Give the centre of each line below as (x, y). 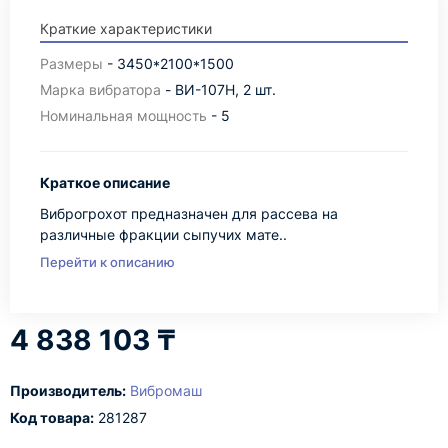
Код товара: (52, 417)
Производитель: (68, 390)
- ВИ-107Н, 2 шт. (218, 89)
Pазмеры (71, 63)
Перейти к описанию (107, 262)
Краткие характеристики (126, 28)
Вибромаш (166, 390)
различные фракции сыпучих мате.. (163, 234)
